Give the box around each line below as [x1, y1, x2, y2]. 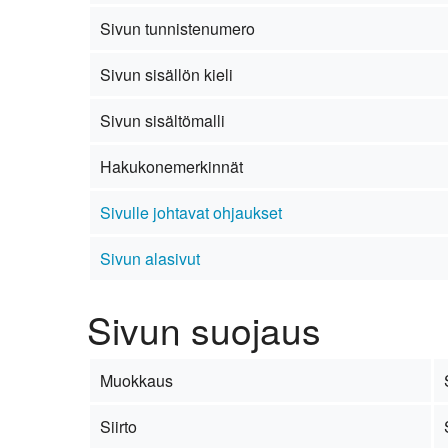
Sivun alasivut [99, 247, 200, 271]
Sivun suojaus [87, 303, 321, 357]
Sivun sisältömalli [99, 109, 225, 133]
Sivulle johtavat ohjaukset [99, 201, 282, 225]
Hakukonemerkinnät [99, 155, 243, 179]
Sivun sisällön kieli [99, 63, 233, 87]
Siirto [99, 415, 137, 439]
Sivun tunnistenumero [99, 17, 255, 41]
